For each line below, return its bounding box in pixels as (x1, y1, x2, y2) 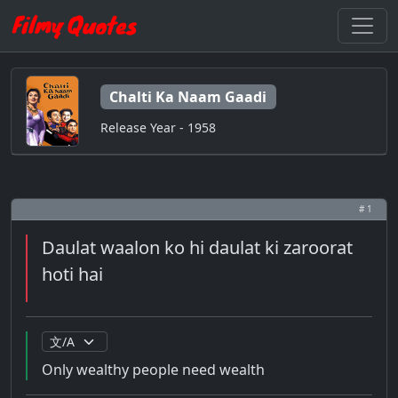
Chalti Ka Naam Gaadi (109, 87, 267, 107)
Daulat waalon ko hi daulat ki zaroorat (42, 235, 353, 259)
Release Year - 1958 (100, 118, 216, 136)
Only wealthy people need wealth (42, 360, 265, 379)
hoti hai (42, 262, 103, 286)
